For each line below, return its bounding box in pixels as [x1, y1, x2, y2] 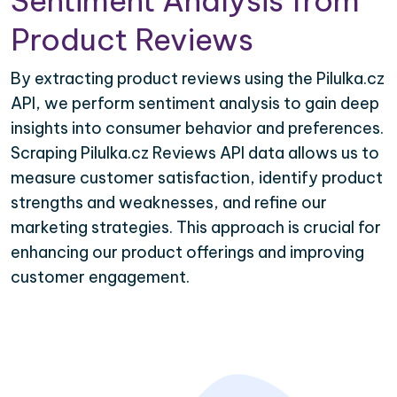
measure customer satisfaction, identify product [11, 167, 383, 189]
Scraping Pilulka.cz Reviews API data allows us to [11, 143, 379, 164]
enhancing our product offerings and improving [11, 242, 364, 263]
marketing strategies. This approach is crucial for [11, 217, 381, 238]
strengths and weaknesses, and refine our [11, 192, 327, 214]
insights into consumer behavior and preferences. [11, 118, 384, 139]
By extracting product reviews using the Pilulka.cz [11, 68, 385, 90]
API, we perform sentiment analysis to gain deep [11, 93, 379, 114]
